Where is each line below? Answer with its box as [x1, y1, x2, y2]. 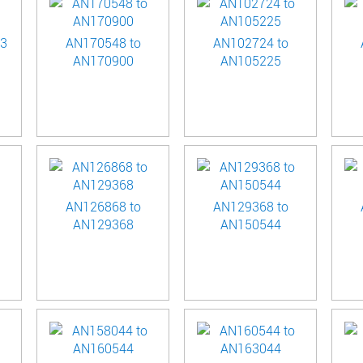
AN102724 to [212, 34, 288, 52]
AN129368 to [212, 198, 288, 216]
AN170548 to [65, 34, 141, 52]
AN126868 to [65, 198, 141, 216]
